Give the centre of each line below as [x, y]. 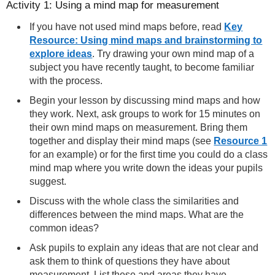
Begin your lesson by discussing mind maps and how [145, 100]
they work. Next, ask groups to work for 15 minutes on [145, 114]
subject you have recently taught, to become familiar [142, 67]
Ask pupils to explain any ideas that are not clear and [144, 247]
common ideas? [64, 228]
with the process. [66, 80]
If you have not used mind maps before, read [127, 26]
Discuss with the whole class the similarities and [134, 201]
